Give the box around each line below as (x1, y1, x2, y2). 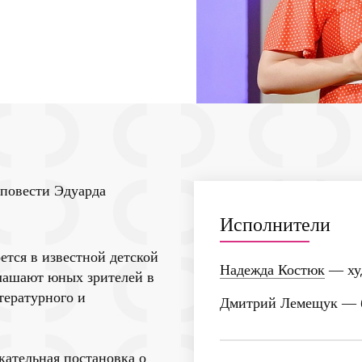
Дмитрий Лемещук (220, 294, 338, 311)
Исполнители (220, 213, 330, 235)
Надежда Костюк (220, 261, 325, 278)
